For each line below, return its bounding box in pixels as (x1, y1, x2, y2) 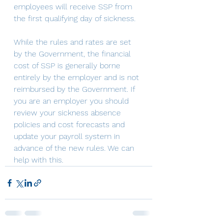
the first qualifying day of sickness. (14, 14, 138, 23)
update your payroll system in (14, 132, 122, 141)
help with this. (14, 155, 63, 165)
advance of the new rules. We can (14, 143, 137, 153)
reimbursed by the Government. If (14, 84, 137, 94)
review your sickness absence (14, 108, 123, 117)
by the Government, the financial (14, 49, 133, 58)
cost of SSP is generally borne (14, 61, 123, 70)
